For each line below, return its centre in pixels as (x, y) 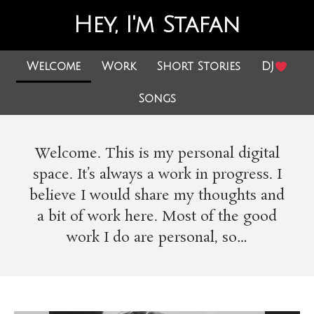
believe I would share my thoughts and (157, 196)
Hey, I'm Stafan (157, 25)
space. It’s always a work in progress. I (157, 175)
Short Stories (199, 67)
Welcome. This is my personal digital (157, 153)
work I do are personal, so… (157, 238)
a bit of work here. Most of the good (157, 217)
